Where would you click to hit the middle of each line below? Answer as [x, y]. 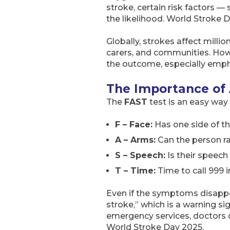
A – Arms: [135, 140]
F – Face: [134, 124]
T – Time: [135, 170]
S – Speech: [140, 155]
